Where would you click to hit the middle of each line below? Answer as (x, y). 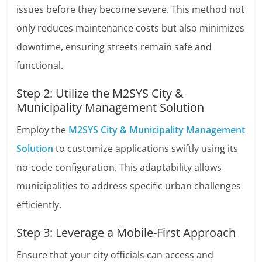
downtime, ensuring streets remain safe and (114, 47)
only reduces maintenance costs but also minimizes (131, 28)
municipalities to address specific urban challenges (129, 186)
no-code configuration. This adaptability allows (119, 168)
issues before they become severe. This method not (131, 10)
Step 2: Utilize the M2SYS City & (100, 94)
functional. (40, 66)
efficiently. (39, 205)
